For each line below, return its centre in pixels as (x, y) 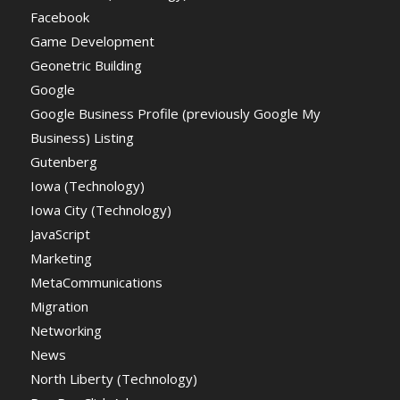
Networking (66, 330)
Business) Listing (82, 137)
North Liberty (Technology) (113, 378)
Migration (59, 306)
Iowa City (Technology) (100, 209)
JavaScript (60, 233)
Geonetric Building (86, 65)
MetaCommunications (96, 282)
